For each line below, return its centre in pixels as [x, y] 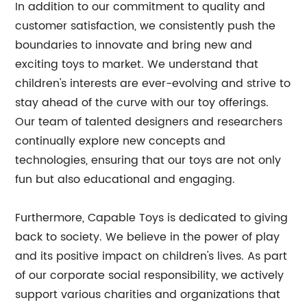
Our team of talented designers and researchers [149, 122]
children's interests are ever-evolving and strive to [153, 84]
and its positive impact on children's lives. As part [151, 256]
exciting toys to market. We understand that [137, 64]
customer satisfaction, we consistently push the [146, 26]
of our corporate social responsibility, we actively [150, 275]
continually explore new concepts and [121, 141]
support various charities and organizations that [148, 295]
